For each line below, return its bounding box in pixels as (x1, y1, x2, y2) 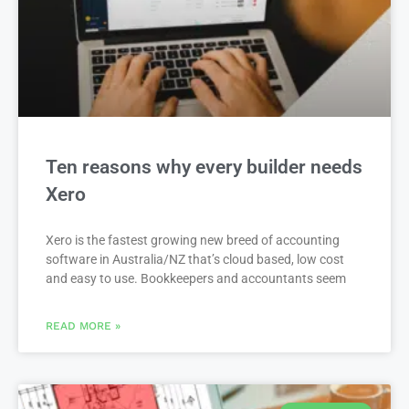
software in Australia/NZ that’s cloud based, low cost (46, 251, 344, 267)
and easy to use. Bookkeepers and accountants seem (46, 270, 346, 286)
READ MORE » (46, 319, 121, 332)
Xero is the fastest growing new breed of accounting (46, 232, 340, 247)
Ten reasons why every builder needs (46, 155, 362, 178)
